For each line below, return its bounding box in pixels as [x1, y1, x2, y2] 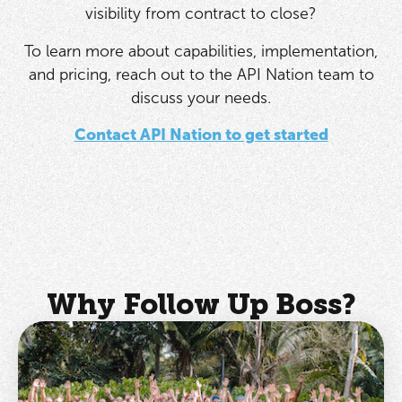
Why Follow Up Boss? [46, 286, 356, 321]
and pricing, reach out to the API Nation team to [28, 64, 374, 84]
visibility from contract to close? [85, 4, 317, 24]
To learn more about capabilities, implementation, [24, 40, 378, 61]
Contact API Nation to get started [74, 125, 328, 145]
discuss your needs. [131, 87, 271, 108]
